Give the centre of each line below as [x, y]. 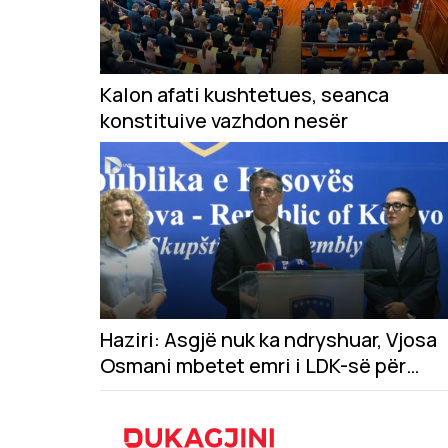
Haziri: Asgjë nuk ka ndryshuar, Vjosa [268, 340]
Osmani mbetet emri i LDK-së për [253, 366]
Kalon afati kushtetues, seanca [244, 94]
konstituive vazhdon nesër [224, 120]
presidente [152, 392]
